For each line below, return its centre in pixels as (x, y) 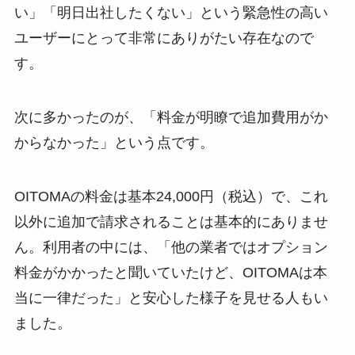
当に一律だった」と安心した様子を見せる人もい (171, 298)
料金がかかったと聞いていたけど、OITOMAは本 (170, 272)
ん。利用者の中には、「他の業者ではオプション (171, 247)
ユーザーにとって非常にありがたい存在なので (164, 38)
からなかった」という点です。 (114, 143)
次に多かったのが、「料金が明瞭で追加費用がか (171, 117)
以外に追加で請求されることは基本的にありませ (171, 221)
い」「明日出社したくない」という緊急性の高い (171, 13)
